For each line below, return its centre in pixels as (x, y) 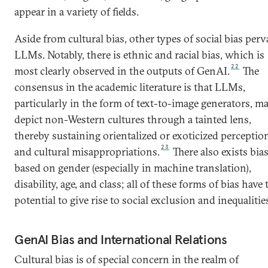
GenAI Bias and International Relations (121, 239)
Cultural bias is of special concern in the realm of (127, 259)
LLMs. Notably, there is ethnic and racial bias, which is (139, 55)
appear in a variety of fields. (77, 12)
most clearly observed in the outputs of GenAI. (122, 71)
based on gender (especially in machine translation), (133, 168)
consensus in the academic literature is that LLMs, (130, 87)
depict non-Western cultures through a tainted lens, (133, 119)
